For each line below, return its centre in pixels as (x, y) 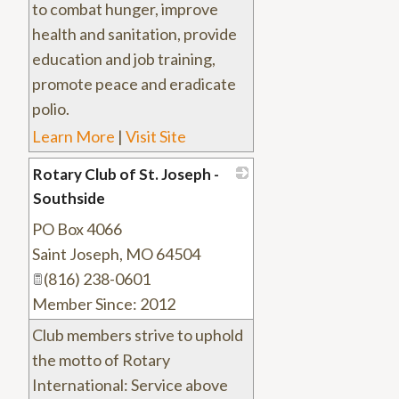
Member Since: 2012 (104, 304)
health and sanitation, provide (134, 34)
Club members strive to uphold (138, 335)
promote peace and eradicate (134, 84)
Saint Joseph (76, 254)
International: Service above (130, 385)
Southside (69, 199)
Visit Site (156, 137)
